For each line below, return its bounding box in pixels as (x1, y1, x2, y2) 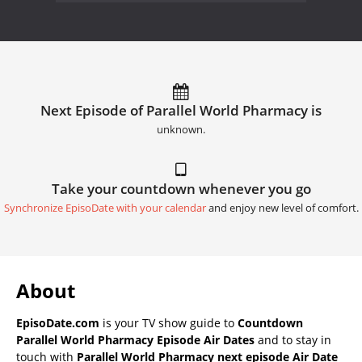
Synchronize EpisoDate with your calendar (3, 201, 206, 216)
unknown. (157, 123, 205, 137)
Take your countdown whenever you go (51, 179, 311, 199)
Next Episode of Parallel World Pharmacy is (40, 101, 322, 120)
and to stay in (255, 332, 331, 348)
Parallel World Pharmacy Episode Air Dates (16, 332, 255, 348)
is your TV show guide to (99, 315, 238, 331)
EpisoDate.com (16, 315, 99, 331)
